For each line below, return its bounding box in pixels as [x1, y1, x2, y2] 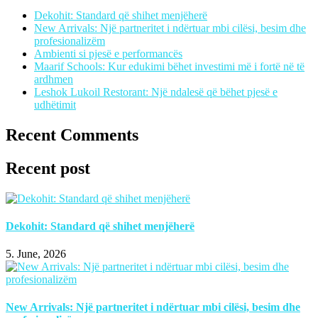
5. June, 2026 [6, 248, 66, 261]
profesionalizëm [34, 34, 105, 47]
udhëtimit [34, 98, 76, 111]
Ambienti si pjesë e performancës [34, 47, 182, 60]
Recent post [6, 158, 90, 177]
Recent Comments [6, 125, 138, 144]
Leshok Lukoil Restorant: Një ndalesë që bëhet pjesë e [34, 85, 278, 98]
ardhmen [34, 72, 73, 85]
